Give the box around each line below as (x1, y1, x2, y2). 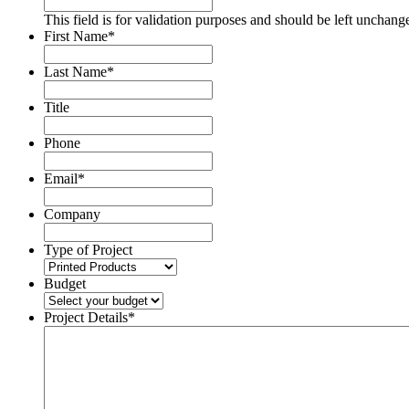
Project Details (44, 309, 128, 326)
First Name (44, 28, 108, 45)
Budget (44, 276, 86, 292)
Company (44, 206, 100, 223)
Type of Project (44, 242, 132, 258)
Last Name (44, 64, 107, 80)
